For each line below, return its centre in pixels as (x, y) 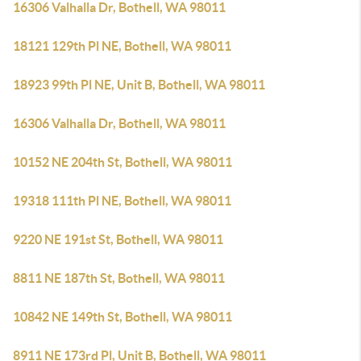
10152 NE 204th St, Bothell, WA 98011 (122, 162)
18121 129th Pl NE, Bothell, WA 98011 (122, 46)
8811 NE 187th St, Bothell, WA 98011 (119, 278)
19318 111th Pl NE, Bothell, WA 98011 (122, 201)
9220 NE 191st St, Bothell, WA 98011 (118, 239)
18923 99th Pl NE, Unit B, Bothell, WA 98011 (139, 85)
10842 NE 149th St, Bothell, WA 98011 (122, 317)
